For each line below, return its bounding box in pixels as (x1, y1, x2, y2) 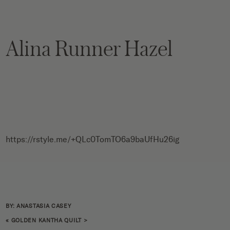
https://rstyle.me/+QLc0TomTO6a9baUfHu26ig (6, 134, 180, 144)
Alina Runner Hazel (6, 33, 173, 63)
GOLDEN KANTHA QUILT (11, 217, 82, 224)
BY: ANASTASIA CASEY (6, 202, 71, 209)
